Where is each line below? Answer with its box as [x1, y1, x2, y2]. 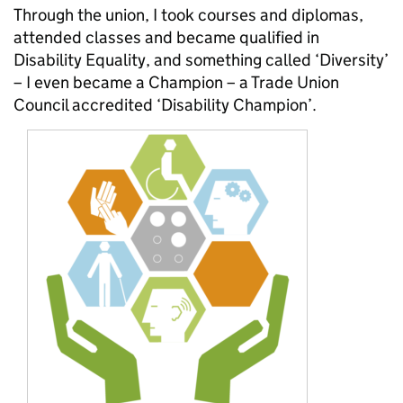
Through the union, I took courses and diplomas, [13, 4, 363, 25]
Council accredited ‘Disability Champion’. [13, 94, 317, 115]
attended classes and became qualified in [13, 26, 319, 48]
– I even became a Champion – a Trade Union [13, 71, 339, 93]
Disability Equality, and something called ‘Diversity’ [13, 49, 389, 70]
